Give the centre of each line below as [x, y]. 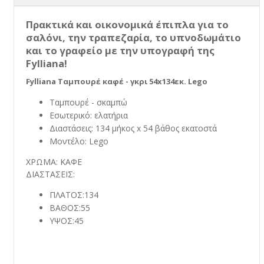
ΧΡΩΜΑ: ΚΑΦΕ [54, 161]
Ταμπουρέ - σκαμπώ [88, 102]
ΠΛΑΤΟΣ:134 [74, 194]
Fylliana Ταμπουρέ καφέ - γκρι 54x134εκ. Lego [116, 81]
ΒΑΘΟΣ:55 [70, 207]
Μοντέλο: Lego [79, 141]
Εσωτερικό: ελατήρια [88, 115]
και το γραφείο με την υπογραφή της [120, 51]
